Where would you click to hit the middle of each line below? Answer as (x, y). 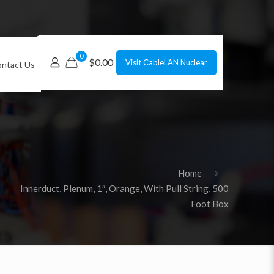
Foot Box (209, 204)
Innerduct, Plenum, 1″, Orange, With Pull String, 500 (124, 188)
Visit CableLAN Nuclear (166, 62)
